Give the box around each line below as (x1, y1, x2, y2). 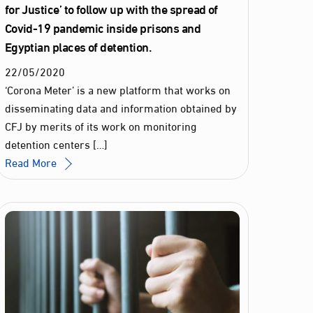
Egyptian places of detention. (4, 34, 152, 58)
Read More (4, 151, 57, 172)
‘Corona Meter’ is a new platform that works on (4, 78, 231, 99)
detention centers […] (4, 133, 108, 154)
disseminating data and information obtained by (4, 96, 237, 117)
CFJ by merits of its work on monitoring (4, 115, 196, 136)
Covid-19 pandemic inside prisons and (4, 15, 201, 39)
